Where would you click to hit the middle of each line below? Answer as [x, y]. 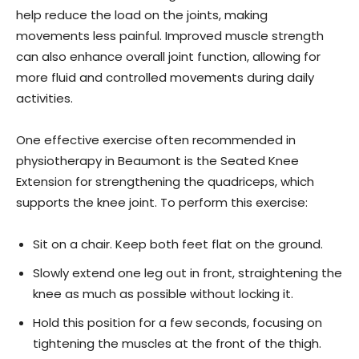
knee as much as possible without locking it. [163, 293]
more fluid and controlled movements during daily [165, 77]
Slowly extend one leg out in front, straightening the [188, 272]
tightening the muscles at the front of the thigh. [177, 343]
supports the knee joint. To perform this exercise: [162, 202]
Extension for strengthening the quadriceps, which [165, 181]
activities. [44, 98]
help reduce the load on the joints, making [142, 14]
